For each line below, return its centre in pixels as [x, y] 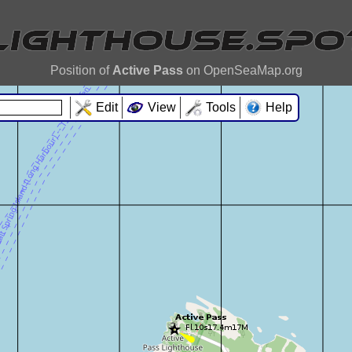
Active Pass [147, 70]
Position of [81, 70]
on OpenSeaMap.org [242, 70]
